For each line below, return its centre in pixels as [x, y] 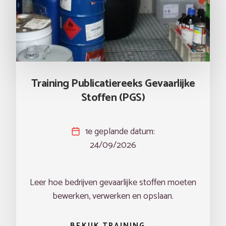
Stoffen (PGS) [113, 98]
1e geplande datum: [120, 132]
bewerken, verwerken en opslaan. [113, 196]
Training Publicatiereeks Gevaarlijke [113, 84]
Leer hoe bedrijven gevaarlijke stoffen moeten [113, 183]
